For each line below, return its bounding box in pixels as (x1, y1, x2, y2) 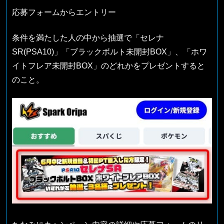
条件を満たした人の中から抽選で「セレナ (12, 33, 164, 42)
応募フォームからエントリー (12, 8, 116, 17)
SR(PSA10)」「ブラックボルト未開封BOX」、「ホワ (12, 47, 207, 56)
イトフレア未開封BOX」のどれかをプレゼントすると (12, 61, 205, 70)
